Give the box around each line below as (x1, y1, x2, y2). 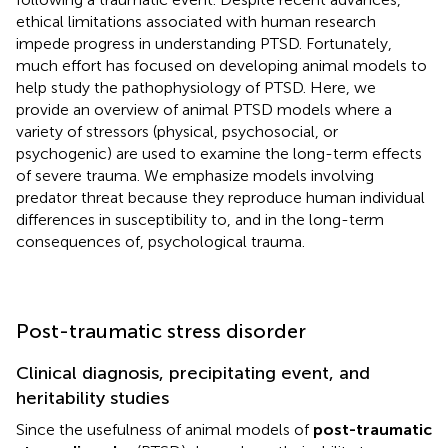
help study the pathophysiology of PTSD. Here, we (16, 77, 376, 97)
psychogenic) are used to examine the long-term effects (16, 143, 422, 163)
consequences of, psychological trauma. (16, 231, 305, 251)
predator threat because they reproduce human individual (16, 187, 425, 207)
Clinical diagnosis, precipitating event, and (16, 361, 370, 384)
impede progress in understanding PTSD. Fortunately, (16, 33, 392, 53)
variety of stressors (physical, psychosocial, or (16, 121, 338, 141)
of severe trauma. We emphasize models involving (16, 165, 374, 185)
